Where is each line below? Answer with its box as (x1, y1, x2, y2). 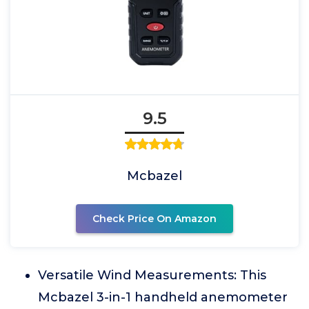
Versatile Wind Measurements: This (38, 268, 266, 283)
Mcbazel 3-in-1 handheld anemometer (38, 290, 288, 305)
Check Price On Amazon (92, 212, 217, 225)
